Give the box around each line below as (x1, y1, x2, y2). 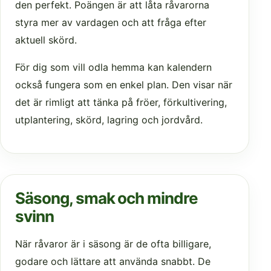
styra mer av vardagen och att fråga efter (15, 16, 206, 29)
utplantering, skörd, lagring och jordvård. (15, 114, 203, 126)
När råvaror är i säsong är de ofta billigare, (15, 238, 211, 250)
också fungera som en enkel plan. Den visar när (15, 79, 232, 91)
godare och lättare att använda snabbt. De (15, 255, 211, 268)
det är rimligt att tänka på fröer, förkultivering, (15, 96, 227, 109)
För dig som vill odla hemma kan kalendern (15, 61, 212, 74)
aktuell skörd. (15, 34, 77, 47)
